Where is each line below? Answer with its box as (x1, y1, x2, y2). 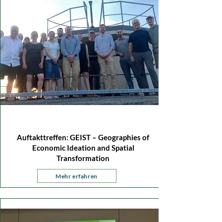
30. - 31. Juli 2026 (11, 110, 71, 119)
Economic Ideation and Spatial (32, 143, 134, 152)
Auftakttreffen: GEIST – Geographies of (17, 133, 149, 142)
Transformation (56, 154, 110, 163)
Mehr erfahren (55, 172, 98, 180)
